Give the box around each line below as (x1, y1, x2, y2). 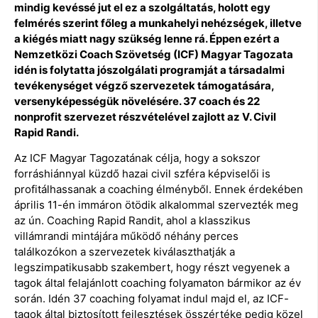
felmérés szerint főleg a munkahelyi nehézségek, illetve (14, 16, 302, 30)
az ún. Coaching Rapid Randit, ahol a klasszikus (14, 214, 251, 228)
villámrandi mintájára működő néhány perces (14, 229, 238, 243)
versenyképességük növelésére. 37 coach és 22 (14, 94, 260, 108)
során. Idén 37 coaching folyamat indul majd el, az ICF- (14, 292, 289, 306)
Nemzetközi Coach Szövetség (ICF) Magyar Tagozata (14, 47, 293, 61)
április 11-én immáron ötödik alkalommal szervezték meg (14, 198, 298, 212)
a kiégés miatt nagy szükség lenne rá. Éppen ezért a (14, 31, 280, 45)
